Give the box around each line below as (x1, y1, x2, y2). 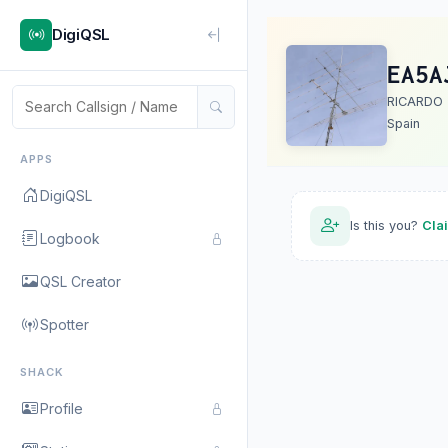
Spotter (40, 315, 89, 333)
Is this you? (350, 218, 422, 233)
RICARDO (387, 93, 443, 109)
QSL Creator (40, 272, 121, 290)
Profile (40, 399, 83, 417)
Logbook (40, 229, 100, 247)
